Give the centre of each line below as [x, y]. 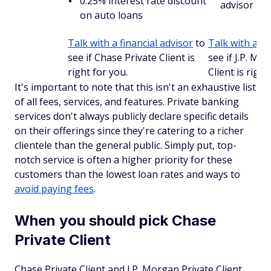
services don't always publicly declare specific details [132, 116]
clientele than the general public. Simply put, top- [126, 145]
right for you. [98, 72]
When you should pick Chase [115, 220]
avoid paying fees [54, 189]
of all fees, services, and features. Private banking [127, 102]
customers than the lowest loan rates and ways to [127, 174]
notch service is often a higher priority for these [123, 160]
